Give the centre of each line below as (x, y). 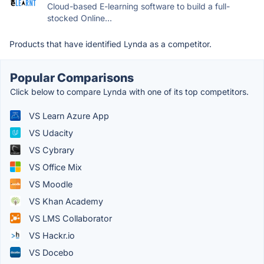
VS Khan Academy (65, 201)
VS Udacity (50, 133)
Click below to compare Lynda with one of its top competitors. (129, 91)
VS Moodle (49, 184)
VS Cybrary (50, 150)
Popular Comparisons (72, 77)
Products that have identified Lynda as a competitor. (110, 44)
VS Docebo (50, 252)
